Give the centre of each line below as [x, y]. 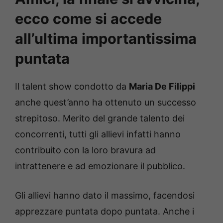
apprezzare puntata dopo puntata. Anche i [105, 212]
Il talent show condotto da [72, 87]
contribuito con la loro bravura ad [85, 150]
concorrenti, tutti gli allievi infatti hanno [98, 134]
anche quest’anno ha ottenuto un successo [106, 103]
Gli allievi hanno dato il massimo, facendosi [105, 196]
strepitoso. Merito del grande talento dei [100, 118]
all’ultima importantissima [106, 39]
